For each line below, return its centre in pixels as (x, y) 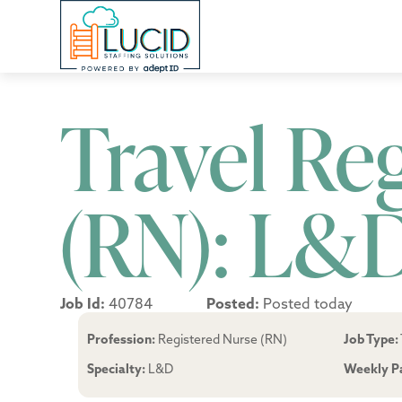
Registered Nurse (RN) (222, 340)
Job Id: (83, 304)
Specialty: (117, 369)
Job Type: (371, 340)
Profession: (122, 340)
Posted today (306, 304)
